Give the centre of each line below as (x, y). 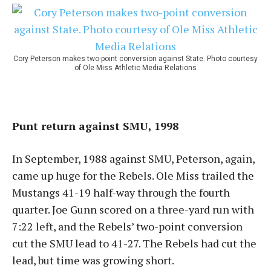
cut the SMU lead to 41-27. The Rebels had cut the (134, 243)
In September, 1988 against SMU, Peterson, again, (133, 158)
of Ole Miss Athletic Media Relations (135, 68)
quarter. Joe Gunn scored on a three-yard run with (133, 209)
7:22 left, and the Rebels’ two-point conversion (127, 226)
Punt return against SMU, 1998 (95, 126)
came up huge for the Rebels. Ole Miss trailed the (133, 175)
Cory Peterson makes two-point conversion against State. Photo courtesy (135, 59)
